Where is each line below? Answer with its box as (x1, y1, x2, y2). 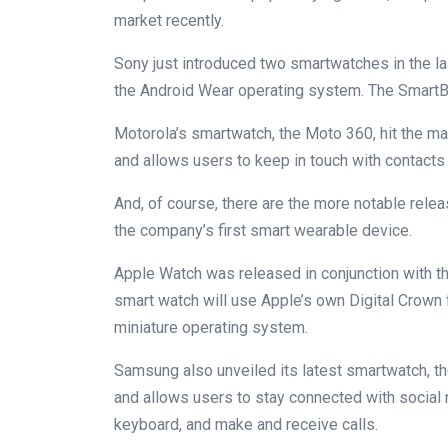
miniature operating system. (114, 317, 308, 337)
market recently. (114, 10, 224, 30)
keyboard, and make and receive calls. (114, 414, 378, 434)
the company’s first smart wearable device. (114, 220, 412, 240)
